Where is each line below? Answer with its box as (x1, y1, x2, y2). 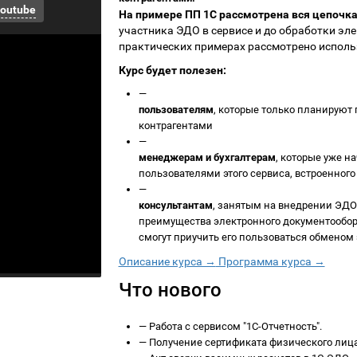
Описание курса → (118, 255, 216, 268)
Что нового (118, 279, 222, 301)
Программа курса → (215, 255, 325, 268)
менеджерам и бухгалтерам (138, 151, 276, 163)
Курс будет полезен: (118, 64, 226, 76)
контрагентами (138, 120, 213, 131)
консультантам (138, 199, 213, 211)
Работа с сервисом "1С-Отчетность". (146, 320, 322, 332)
